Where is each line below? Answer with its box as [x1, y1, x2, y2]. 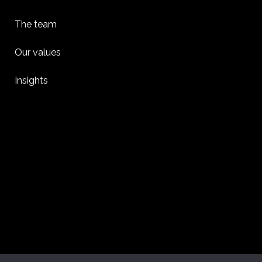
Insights [15, 75, 48, 86]
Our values [15, 47, 61, 58]
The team [15, 19, 57, 30]
